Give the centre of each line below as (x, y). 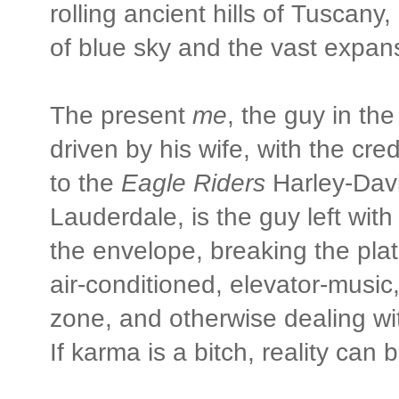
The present (121, 115)
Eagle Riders (193, 183)
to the (85, 183)
